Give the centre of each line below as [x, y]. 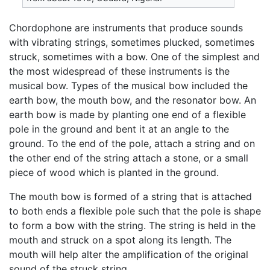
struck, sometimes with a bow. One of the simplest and [134, 56]
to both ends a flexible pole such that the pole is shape [135, 211]
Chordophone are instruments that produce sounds [126, 27]
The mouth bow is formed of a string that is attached [130, 196]
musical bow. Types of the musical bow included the [128, 85]
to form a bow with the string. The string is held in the [132, 225]
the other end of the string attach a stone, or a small [129, 158]
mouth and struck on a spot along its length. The [120, 240]
